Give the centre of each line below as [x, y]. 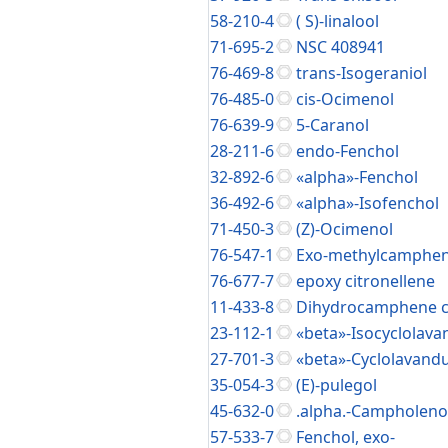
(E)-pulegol [336, 385]
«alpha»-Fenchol [357, 177]
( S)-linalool [337, 21]
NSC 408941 [340, 47]
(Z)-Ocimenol [344, 229]
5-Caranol [332, 125]
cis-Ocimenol [345, 99]
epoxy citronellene [365, 281]
